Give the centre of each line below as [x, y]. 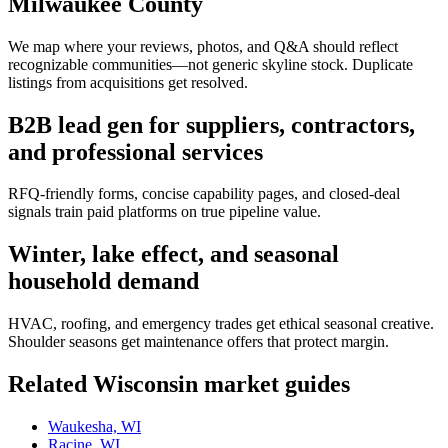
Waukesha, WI [94, 427]
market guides [274, 384]
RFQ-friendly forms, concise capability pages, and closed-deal [204, 194]
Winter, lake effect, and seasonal [173, 254]
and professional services [135, 151]
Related [50, 384]
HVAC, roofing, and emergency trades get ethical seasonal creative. [221, 324]
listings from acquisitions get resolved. [128, 82]
